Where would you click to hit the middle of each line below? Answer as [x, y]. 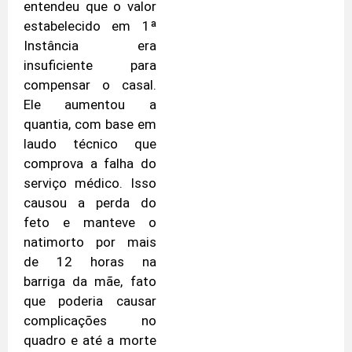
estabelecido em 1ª [90, 26]
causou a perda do [90, 203]
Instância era [90, 46]
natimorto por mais [90, 242]
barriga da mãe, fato [90, 282]
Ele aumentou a [90, 105]
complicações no [90, 321]
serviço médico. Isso [90, 183]
